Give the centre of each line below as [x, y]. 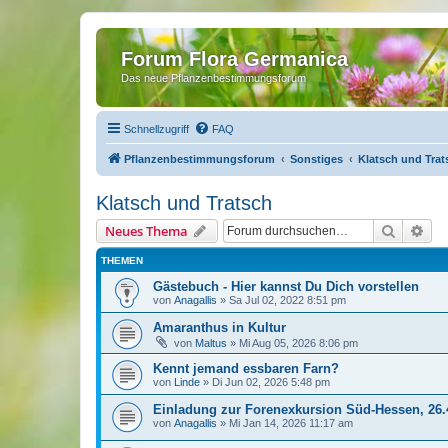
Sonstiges [316, 158]
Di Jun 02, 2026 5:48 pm [271, 381]
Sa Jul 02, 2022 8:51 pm [287, 299]
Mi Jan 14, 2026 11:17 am [291, 422]
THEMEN [122, 260]
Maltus [211, 342]
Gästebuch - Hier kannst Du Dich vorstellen [286, 286]
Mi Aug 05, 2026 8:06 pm [298, 342]
